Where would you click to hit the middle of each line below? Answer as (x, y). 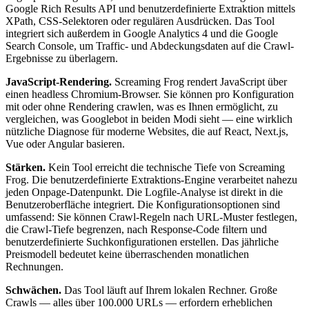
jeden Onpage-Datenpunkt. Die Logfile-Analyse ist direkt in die (144, 192)
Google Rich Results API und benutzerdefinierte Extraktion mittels (150, 8)
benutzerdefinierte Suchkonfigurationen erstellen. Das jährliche (142, 241)
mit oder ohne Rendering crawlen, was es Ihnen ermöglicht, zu (142, 106)
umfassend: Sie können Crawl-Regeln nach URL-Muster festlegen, (151, 217)
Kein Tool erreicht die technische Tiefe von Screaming (165, 167)
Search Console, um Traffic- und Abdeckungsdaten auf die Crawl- (150, 46)
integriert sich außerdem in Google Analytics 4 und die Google (142, 33)
